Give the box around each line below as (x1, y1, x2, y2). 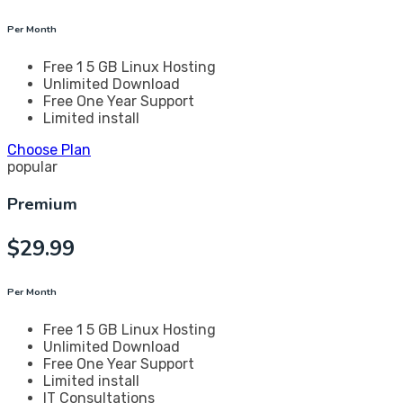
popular (7, 158, 58, 176)
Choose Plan (7, 141, 91, 159)
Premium (7, 193, 77, 217)
